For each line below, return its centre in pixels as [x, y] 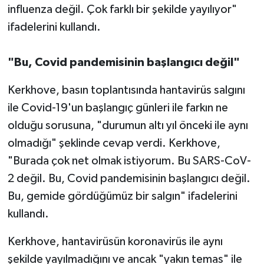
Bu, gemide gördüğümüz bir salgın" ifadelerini [122, 197]
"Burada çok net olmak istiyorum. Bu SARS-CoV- [129, 161]
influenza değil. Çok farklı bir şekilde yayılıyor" [122, 10]
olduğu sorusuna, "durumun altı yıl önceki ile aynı [128, 126]
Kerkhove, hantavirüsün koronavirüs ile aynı [115, 242]
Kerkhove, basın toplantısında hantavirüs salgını [126, 90]
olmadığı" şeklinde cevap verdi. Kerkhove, [114, 143]
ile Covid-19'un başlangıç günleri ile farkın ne [118, 108]
